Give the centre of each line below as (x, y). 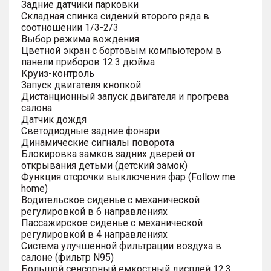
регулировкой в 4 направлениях (94, 234)
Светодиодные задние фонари (90, 131)
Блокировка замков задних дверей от (108, 154)
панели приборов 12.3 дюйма (88, 62)
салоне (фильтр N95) (67, 257)
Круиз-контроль (58, 73)
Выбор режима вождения (80, 39)
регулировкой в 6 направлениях (94, 211)
